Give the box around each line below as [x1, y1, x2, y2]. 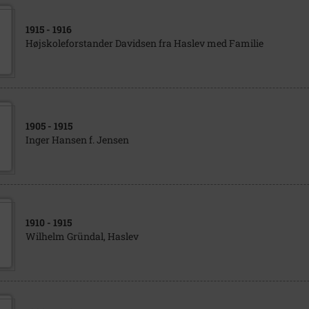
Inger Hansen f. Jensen [25, 133, 129, 146]
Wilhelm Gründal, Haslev [25, 230, 139, 243]
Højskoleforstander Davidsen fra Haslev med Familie [25, 37, 263, 50]
